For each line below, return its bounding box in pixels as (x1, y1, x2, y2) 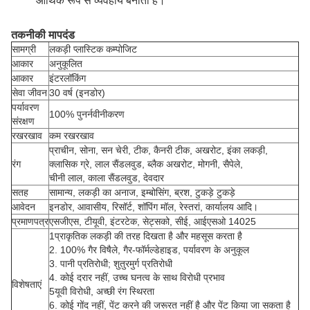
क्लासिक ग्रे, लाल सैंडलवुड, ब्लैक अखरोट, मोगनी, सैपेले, (49, 158, 243, 170)
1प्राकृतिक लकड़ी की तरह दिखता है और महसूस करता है (49, 230, 242, 241)
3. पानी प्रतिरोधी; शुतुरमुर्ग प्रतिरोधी (49, 258, 172, 269)
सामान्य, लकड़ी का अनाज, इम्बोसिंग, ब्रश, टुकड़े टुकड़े (49, 187, 235, 198)
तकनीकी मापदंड (11, 28, 75, 41)
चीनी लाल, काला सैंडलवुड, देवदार (49, 172, 164, 183)
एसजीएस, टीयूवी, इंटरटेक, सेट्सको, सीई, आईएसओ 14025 (49, 216, 256, 227)
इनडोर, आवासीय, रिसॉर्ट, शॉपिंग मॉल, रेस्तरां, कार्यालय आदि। (49, 201, 258, 212)
